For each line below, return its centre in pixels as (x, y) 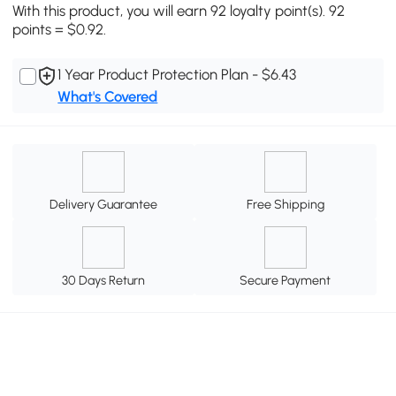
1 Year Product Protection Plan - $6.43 (177, 75)
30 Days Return (104, 281)
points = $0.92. (60, 30)
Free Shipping (285, 205)
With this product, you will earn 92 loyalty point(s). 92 (179, 11)
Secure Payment (286, 281)
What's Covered (108, 97)
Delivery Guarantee (104, 205)
